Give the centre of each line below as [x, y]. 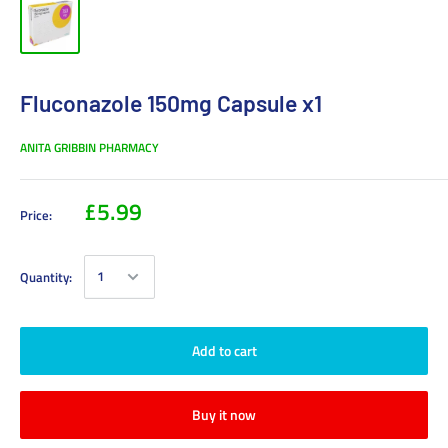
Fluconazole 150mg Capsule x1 [171, 102]
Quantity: [46, 276]
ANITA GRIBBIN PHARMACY [89, 147]
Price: [36, 214]
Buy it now [224, 414]
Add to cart [224, 350]
